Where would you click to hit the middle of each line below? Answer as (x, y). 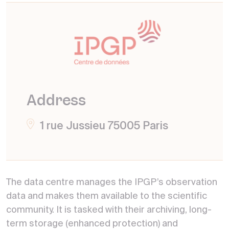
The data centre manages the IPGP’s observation (112, 183)
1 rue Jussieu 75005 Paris (104, 127)
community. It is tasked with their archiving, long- (109, 210)
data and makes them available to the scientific (107, 197)
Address (56, 100)
